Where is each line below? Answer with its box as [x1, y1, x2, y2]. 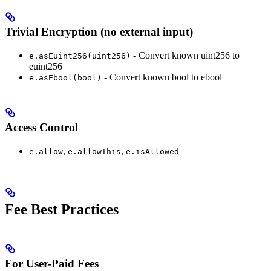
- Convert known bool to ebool [102, 71, 222, 82]
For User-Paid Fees [5, 256, 99, 270]
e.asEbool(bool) [29, 73, 102, 82]
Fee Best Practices [5, 201, 119, 217]
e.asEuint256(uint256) [29, 51, 131, 60]
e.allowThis [68, 146, 121, 156]
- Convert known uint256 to [131, 50, 240, 60]
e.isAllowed [126, 146, 179, 156]
